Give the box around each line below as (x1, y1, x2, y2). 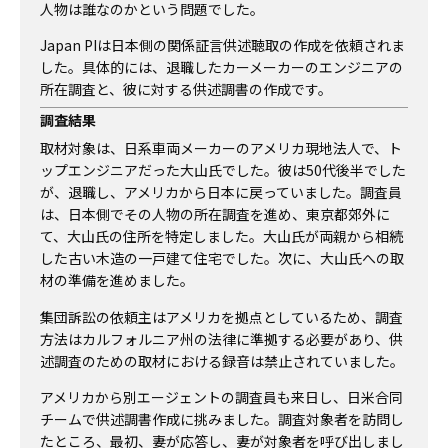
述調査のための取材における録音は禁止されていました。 (40, 350, 404, 371)
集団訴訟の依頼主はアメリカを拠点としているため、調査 (40, 306, 403, 327)
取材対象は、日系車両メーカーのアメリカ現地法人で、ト (40, 138, 402, 159)
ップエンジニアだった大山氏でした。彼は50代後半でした (40, 160, 406, 181)
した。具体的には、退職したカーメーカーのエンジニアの (40, 57, 403, 78)
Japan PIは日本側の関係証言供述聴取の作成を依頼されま (40, 35, 405, 56)
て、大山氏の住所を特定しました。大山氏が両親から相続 (40, 226, 403, 247)
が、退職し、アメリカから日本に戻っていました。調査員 (40, 182, 402, 203)
